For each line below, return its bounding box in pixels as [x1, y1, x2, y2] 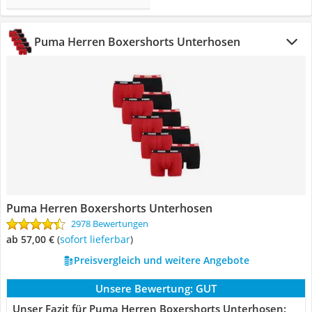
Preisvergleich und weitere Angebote [73, 253, 249, 267]
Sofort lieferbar [65, 233, 130, 246]
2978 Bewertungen [71, 217, 148, 230]
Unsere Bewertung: [95, 281, 193, 295]
